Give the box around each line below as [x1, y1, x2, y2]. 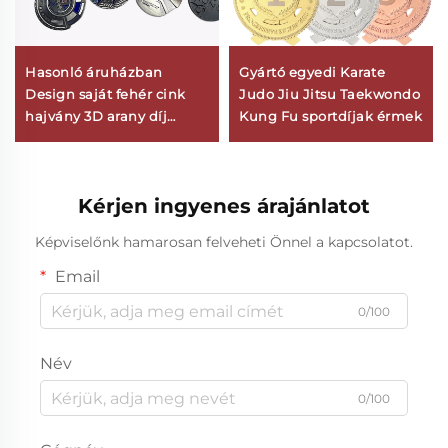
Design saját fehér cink [25, 86, 186, 103]
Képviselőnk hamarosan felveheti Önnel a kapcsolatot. [35, 233, 413, 252]
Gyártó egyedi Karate [239, 64, 385, 81]
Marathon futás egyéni [25, 130, 182, 147]
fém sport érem [25, 152, 132, 169]
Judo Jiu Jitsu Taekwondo [239, 86, 420, 103]
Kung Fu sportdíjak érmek [239, 108, 422, 125]
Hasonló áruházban [25, 64, 163, 81]
